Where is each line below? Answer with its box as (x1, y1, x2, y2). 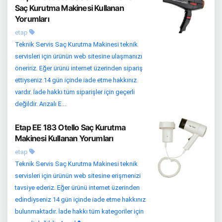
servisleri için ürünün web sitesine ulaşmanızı (15, 53, 142, 60)
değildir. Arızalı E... (15, 100, 66, 108)
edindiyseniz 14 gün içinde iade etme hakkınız (15, 196, 146, 203)
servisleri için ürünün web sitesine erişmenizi (15, 172, 141, 179)
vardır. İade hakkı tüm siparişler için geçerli (15, 88, 135, 96)
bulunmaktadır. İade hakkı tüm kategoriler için (15, 208, 144, 215)
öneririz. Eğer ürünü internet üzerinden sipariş (15, 64, 143, 72)
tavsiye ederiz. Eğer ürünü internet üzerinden (15, 184, 140, 191)
